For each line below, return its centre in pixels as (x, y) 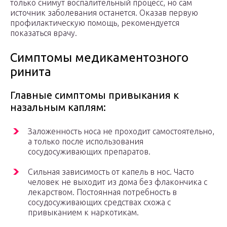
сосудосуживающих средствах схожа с (99, 202)
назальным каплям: (58, 107)
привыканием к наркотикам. (83, 213)
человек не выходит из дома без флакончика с (118, 182)
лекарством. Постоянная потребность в (102, 192)
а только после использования (86, 142)
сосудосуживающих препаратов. (89, 152)
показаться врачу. (44, 33)
